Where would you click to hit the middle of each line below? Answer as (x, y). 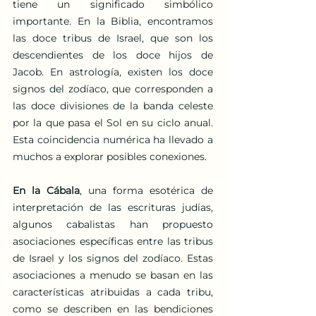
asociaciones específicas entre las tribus (113, 241)
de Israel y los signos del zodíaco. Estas (113, 258)
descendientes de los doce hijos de (113, 55)
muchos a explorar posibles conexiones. (110, 156)
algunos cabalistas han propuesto (113, 224)
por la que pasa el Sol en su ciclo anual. (113, 122)
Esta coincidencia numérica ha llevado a (113, 139)
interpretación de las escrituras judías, (113, 207)
